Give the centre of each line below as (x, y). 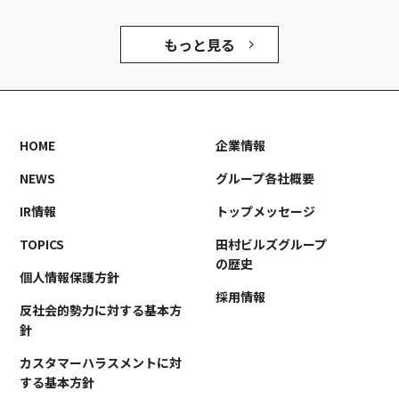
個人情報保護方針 (70, 277)
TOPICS (42, 244)
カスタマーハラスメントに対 (101, 363)
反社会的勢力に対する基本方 (101, 310)
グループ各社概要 (265, 179)
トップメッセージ (265, 212)
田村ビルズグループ (271, 244)
